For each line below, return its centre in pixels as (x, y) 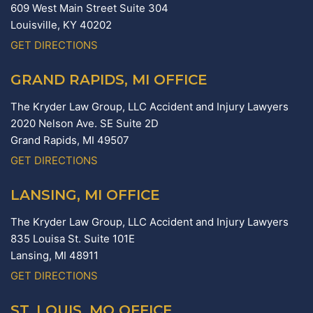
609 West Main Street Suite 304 (89, 8)
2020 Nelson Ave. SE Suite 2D (85, 124)
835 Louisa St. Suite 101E (73, 239)
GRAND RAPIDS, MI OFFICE (109, 80)
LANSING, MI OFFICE (85, 195)
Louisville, (37, 25)
